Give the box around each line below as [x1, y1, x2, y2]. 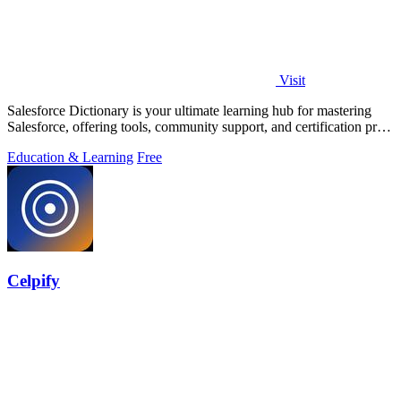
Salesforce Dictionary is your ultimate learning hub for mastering [7, 102, 371, 118]
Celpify [7, 271, 60, 291]
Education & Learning [7, 149, 133, 165]
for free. [7, 134, 52, 150]
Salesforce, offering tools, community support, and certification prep [7, 118, 390, 134]
